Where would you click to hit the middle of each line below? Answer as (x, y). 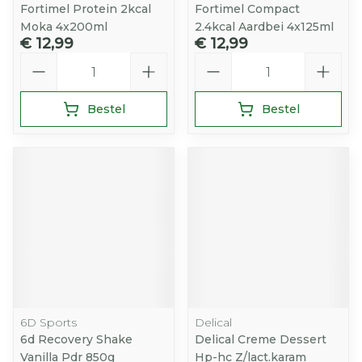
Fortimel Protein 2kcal (86, 9)
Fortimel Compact (247, 9)
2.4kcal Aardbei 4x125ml (264, 27)
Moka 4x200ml (64, 27)
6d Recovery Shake (76, 339)
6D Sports (48, 322)
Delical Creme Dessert (261, 339)
